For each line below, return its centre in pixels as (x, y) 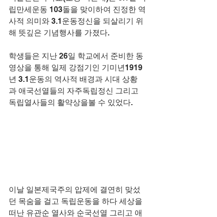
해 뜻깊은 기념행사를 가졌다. (59, 32)
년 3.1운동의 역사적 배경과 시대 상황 (73, 79)
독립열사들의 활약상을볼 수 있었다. (71, 102)
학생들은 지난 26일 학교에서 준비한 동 (76, 56)
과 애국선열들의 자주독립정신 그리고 (75, 91)
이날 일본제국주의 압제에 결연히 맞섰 (75, 190)
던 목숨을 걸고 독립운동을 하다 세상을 (77, 201)
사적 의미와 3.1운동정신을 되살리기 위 (76, 21)
